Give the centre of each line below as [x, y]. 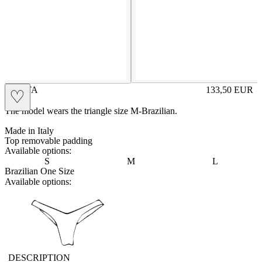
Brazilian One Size [39, 171]
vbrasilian [85, 227]
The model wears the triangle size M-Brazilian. [91, 111]
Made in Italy [29, 131]
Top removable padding [49, 141]
